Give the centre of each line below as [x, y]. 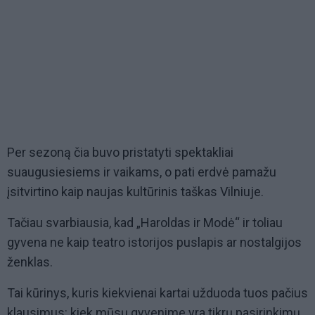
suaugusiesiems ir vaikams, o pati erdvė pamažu [142, 172]
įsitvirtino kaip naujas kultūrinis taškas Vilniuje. [135, 192]
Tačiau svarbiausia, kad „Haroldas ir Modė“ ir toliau [145, 223]
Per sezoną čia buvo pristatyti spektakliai [120, 153]
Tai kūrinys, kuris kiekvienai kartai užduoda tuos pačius [157, 293]
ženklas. [30, 262]
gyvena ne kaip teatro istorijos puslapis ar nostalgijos [154, 243]
